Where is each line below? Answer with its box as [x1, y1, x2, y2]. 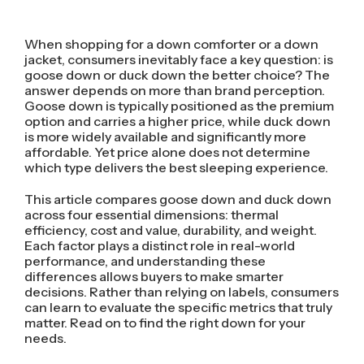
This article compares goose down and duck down [24, 190, 331, 207]
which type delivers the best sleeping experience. [24, 158, 328, 175]
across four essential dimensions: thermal [24, 206, 279, 223]
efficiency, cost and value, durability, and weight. [24, 221, 317, 238]
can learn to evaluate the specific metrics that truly [24, 298, 332, 315]
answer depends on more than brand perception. [24, 81, 325, 98]
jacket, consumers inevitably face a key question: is [24, 50, 333, 67]
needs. [24, 329, 67, 346]
